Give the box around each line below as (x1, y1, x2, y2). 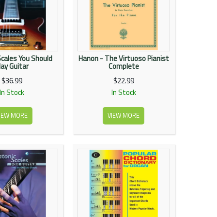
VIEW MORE (108, 111, 140, 120)
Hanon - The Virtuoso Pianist (78, 53, 169, 64)
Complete (108, 61, 139, 72)
